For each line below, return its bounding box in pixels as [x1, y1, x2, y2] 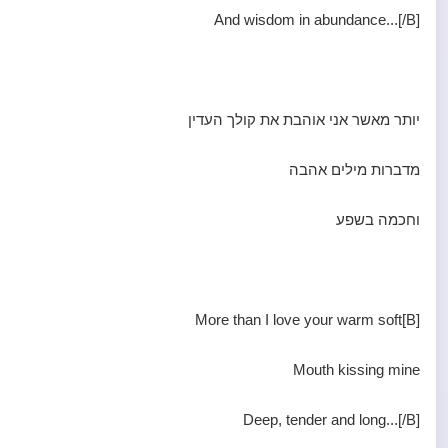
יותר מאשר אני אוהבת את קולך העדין [188, 111, 420, 128]
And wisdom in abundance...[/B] [214, 11, 420, 28]
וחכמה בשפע [336, 211, 420, 228]
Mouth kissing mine [293, 361, 420, 378]
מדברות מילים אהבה [289, 161, 420, 178]
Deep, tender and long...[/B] [243, 411, 420, 428]
